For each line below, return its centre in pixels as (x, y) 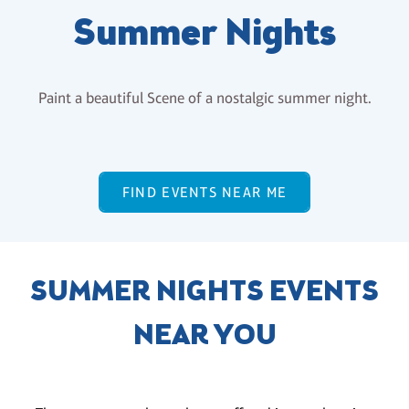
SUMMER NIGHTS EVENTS (204, 294)
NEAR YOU (204, 337)
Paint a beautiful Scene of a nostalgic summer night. (204, 98)
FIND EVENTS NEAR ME (204, 193)
